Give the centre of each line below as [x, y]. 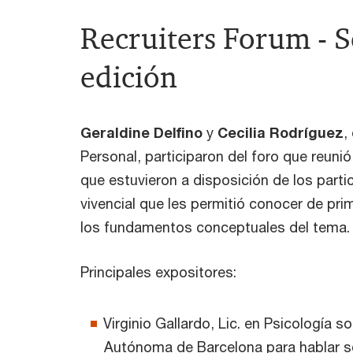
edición [129, 78]
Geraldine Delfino [143, 133]
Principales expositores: [158, 272]
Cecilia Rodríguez [281, 133]
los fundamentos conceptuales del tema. [215, 227]
